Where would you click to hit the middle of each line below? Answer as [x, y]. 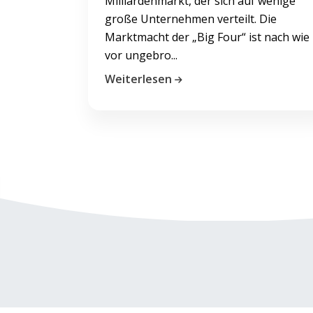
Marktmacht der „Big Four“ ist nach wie [207, 37]
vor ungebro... [141, 55]
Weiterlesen [138, 79]
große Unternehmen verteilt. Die [191, 19]
